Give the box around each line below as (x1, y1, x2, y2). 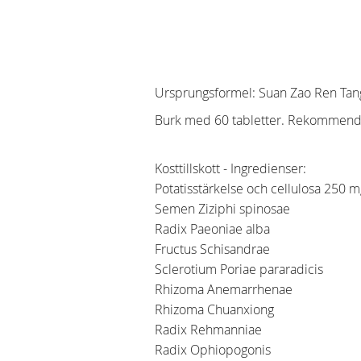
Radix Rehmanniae (155, 320, 262, 338)
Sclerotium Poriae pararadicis (155, 259, 326, 278)
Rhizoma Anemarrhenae (155, 280, 296, 298)
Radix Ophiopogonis (155, 340, 274, 359)
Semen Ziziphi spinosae (155, 199, 293, 218)
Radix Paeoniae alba (155, 219, 273, 238)
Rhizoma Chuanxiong (155, 300, 277, 318)
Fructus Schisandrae (155, 239, 273, 258)
